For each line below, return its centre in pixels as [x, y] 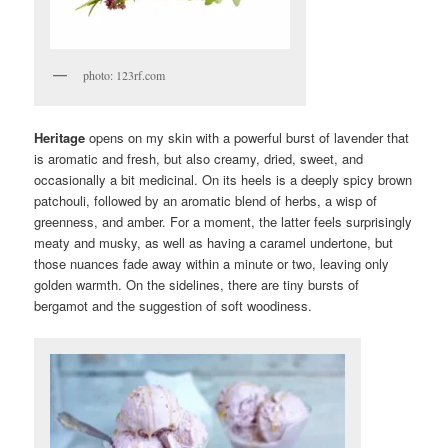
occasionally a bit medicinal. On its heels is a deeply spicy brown [223, 180]
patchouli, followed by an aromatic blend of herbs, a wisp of [206, 201]
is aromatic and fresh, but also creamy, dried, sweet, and [199, 159]
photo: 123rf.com [124, 75]
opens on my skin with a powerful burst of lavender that [247, 138]
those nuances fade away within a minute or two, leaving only [212, 264]
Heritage [60, 138]
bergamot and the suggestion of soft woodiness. [173, 306]
